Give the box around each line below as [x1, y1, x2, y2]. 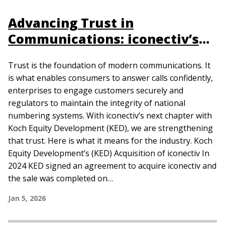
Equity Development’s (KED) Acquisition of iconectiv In [8, 148, 209, 159]
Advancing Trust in [8, 14, 134, 31]
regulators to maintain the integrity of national [8, 97, 185, 108]
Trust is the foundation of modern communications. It [8, 60, 210, 71]
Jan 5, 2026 [8, 193, 46, 203]
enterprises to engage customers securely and [8, 85, 183, 96]
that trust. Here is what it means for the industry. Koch [8, 135, 212, 146]
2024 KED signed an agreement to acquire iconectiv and [8, 160, 216, 171]
